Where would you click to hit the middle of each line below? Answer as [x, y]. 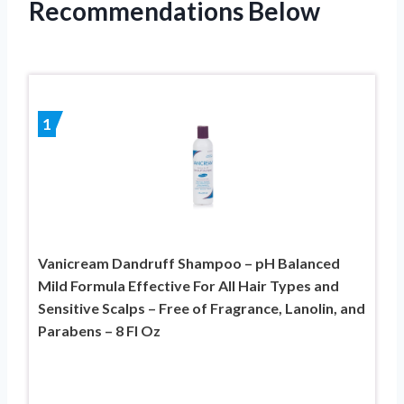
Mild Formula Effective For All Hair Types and [188, 285]
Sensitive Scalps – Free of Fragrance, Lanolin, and [202, 308]
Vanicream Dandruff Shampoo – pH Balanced [189, 262]
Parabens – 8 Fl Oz [99, 330]
